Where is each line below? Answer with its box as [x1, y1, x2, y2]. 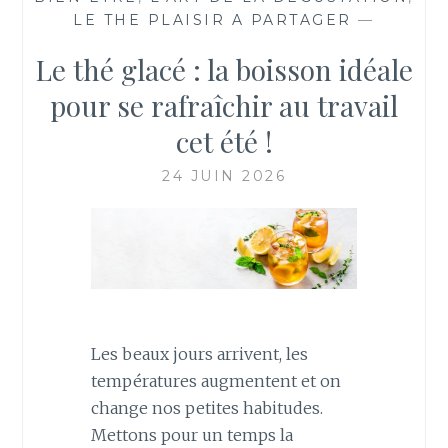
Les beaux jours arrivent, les [90, 343, 308, 364]
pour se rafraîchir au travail [50, 86, 398, 124]
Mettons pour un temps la [90, 424, 293, 445]
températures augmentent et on [90, 370, 341, 391]
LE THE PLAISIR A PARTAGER [73, 10, 352, 29]
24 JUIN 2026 [162, 166, 286, 185]
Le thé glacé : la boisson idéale [35, 50, 413, 88]
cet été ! [175, 122, 273, 160]
